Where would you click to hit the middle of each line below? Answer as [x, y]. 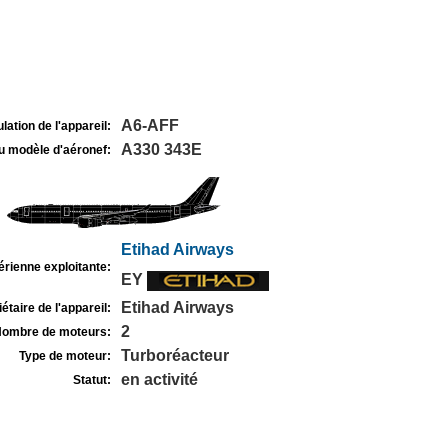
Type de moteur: [64, 356]
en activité [159, 379]
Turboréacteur [174, 355]
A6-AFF [149, 125]
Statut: [91, 380]
